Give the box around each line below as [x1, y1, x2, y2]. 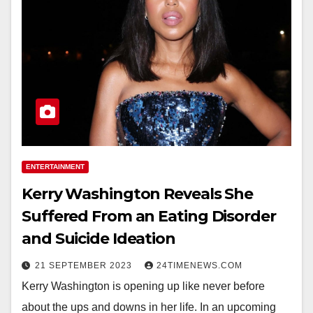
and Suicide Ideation [22, 229, 175, 249]
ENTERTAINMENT [26, 163, 85, 171]
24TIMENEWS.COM [156, 261, 242, 271]
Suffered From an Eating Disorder [22, 207, 276, 226]
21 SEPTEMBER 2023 [35, 261, 135, 271]
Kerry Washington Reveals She [22, 184, 254, 204]
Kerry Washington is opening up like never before [22, 280, 265, 293]
